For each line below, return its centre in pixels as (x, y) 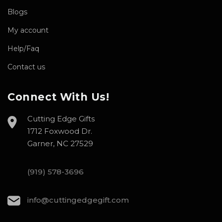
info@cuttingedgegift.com (78, 200)
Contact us (26, 67)
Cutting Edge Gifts (61, 118)
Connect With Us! (58, 97)
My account (28, 30)
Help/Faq (23, 48)
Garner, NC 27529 (60, 143)
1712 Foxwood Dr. (60, 131)
